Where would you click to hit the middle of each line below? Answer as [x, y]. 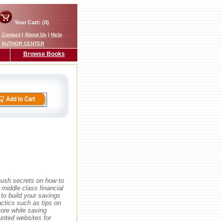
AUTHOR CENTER [23, 43]
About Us [36, 34]
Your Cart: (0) [31, 22]
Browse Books [44, 54]
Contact [11, 34]
